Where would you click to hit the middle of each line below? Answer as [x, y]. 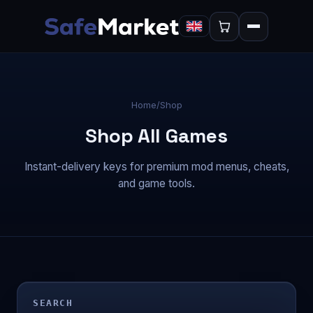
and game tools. [156, 183]
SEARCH [53, 303]
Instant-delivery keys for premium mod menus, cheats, [156, 166]
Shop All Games [156, 136]
